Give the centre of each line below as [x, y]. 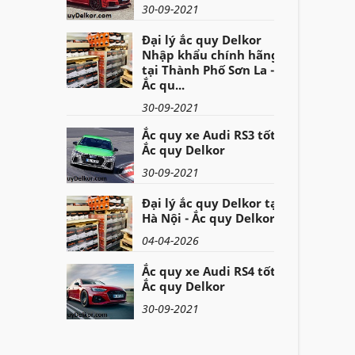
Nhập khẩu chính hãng [210, 55]
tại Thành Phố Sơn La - [208, 70]
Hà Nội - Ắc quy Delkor [208, 218]
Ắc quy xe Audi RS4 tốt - [212, 271]
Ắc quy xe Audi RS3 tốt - [212, 135]
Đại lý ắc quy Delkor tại [211, 203]
